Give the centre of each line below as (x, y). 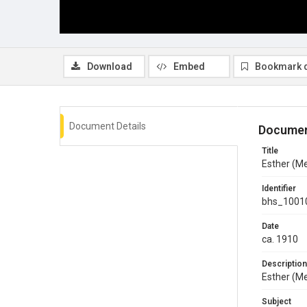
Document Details (108, 126)
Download (110, 66)
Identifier (279, 188)
